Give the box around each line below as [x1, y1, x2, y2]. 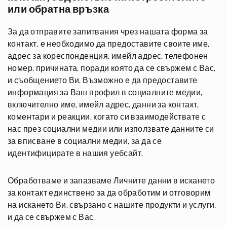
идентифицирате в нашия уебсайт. [8, 149, 143, 158]
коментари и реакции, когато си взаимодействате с [8, 113, 206, 121]
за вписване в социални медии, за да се [8, 137, 162, 145]
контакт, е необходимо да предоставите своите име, [8, 40, 210, 48]
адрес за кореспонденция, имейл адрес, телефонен [8, 52, 208, 60]
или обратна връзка [8, 5, 109, 15]
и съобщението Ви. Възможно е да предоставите [8, 77, 198, 85]
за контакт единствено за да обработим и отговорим [8, 189, 211, 197]
